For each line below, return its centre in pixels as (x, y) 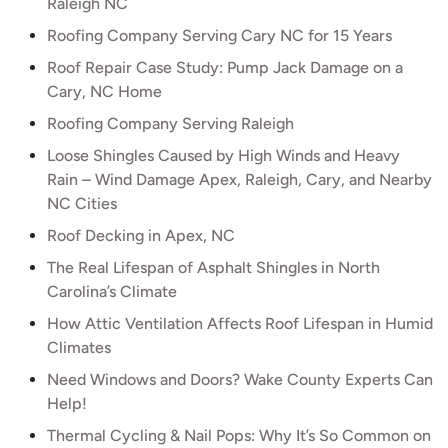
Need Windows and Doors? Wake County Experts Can (240, 379)
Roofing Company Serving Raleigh (170, 123)
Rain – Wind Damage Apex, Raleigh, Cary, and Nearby (239, 179)
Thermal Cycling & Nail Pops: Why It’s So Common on (239, 435)
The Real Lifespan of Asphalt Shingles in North (213, 267)
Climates (79, 347)
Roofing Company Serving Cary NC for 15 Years (219, 35)
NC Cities (82, 203)
